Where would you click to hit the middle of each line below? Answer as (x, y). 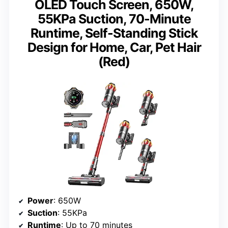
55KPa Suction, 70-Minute (114, 19)
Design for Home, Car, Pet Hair (114, 47)
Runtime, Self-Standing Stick (114, 33)
